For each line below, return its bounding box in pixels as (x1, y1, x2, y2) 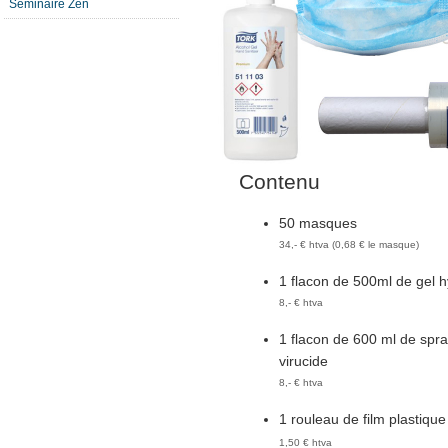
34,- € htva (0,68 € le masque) (279, 238, 419, 250)
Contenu (239, 170, 320, 194)
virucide (279, 352, 328, 369)
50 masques (279, 214, 357, 231)
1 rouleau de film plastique (279, 410, 446, 427)
